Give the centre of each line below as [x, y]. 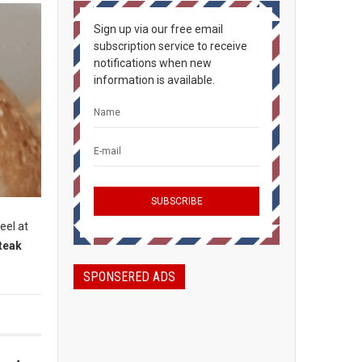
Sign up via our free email [158, 29]
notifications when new [153, 63]
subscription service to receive [170, 46]
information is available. [154, 80]
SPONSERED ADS [129, 277]
